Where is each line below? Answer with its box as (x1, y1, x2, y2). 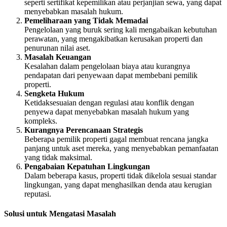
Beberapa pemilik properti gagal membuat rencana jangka (24, 134, 208, 143)
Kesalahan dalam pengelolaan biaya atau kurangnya (24, 61, 190, 70)
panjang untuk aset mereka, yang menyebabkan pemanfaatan (24, 143, 218, 153)
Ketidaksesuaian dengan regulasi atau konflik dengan (24, 98, 194, 107)
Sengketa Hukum (24, 89, 84, 98)
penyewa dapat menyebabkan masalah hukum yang (24, 107, 189, 116)
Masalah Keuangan (24, 52, 91, 61)
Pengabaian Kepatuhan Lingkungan (24, 162, 150, 171)
